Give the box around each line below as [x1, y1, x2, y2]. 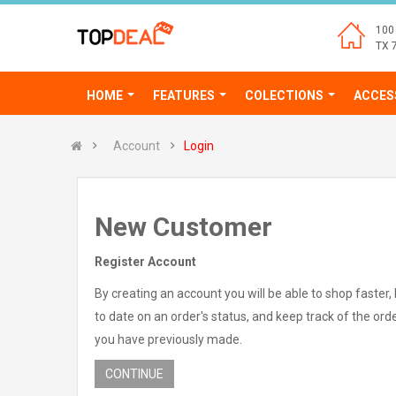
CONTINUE [105, 367, 164, 381]
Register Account [95, 255, 196, 269]
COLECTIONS [245, 88, 324, 103]
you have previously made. [95, 332, 242, 346]
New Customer [95, 211, 272, 242]
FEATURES [153, 88, 215, 103]
